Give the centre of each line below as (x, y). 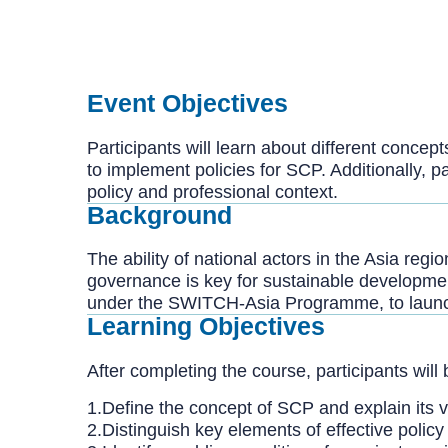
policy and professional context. (212, 191)
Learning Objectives (206, 326)
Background (159, 214)
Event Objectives (187, 103)
